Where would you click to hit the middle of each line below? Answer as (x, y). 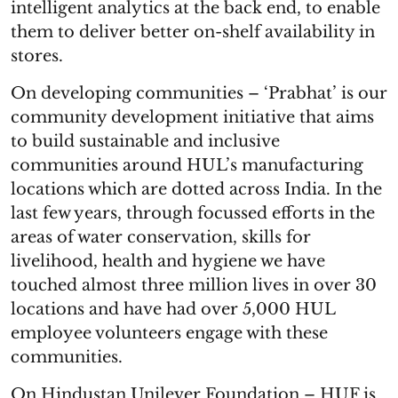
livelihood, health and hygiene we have (168, 261)
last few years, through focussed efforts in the (193, 213)
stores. (37, 56)
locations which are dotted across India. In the (196, 189)
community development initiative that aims (192, 117)
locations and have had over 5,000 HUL (173, 309)
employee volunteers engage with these (169, 333)
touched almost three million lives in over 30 (194, 285)
